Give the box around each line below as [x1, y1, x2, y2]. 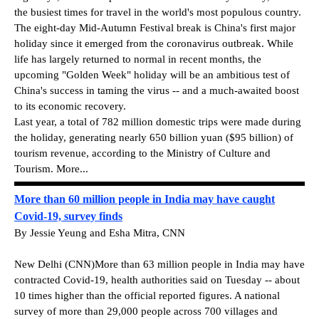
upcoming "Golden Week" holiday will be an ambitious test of [14, 68, 290, 80]
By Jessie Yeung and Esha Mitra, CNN [14, 227, 185, 239]
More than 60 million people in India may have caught [14, 193, 275, 206]
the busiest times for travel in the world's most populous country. [14, 6, 301, 18]
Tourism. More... [14, 162, 88, 174]
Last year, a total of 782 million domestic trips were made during [14, 115, 301, 127]
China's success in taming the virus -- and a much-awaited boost [14, 84, 299, 96]
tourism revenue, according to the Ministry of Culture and [14, 147, 271, 159]
